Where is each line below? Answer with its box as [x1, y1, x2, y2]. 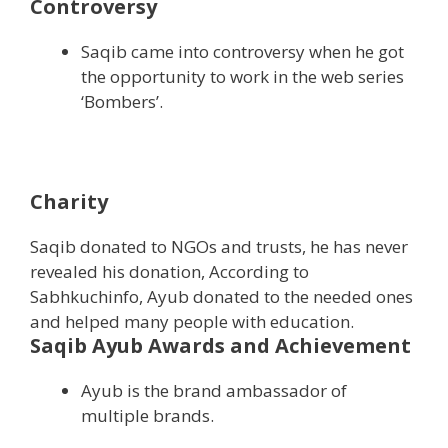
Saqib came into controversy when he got [81, 40, 404, 64]
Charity [30, 188, 108, 216]
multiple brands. [81, 404, 214, 428]
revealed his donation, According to [30, 260, 309, 284]
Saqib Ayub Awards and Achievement [30, 332, 411, 360]
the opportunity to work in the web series [81, 65, 404, 89]
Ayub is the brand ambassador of [81, 379, 347, 403]
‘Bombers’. [81, 90, 163, 114]
